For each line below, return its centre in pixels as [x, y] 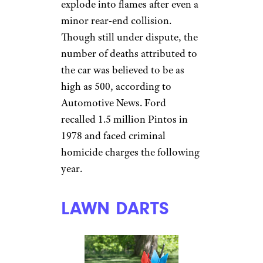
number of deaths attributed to [129, 53]
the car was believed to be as [123, 70]
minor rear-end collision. [116, 20]
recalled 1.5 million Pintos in [124, 119]
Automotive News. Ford [114, 102]
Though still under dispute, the [129, 37]
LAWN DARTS [115, 208]
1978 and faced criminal [113, 135]
